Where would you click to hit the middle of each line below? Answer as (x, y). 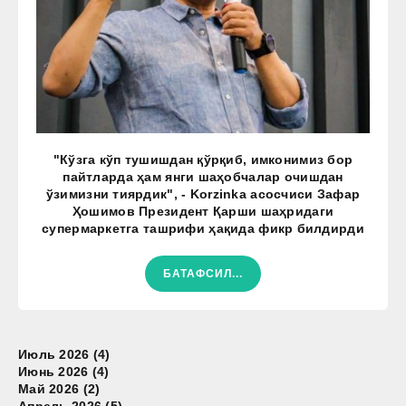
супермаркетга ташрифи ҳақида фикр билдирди (203, 228)
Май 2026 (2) (59, 388)
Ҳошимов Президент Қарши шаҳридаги (203, 211)
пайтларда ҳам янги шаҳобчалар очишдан (203, 176)
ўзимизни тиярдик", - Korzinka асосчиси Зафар (203, 193)
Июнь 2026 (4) (64, 371)
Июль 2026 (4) (64, 354)
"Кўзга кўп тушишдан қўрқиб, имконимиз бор (203, 159)
